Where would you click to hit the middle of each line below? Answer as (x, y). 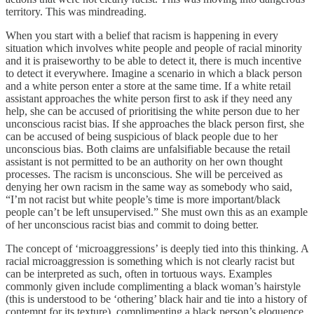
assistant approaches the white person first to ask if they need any (149, 98)
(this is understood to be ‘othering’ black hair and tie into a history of (156, 299)
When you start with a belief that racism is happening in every (142, 35)
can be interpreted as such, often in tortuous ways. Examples (139, 273)
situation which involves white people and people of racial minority (154, 48)
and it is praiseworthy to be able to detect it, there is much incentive (153, 60)
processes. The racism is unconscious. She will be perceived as (144, 174)
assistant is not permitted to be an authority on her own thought (144, 161)
